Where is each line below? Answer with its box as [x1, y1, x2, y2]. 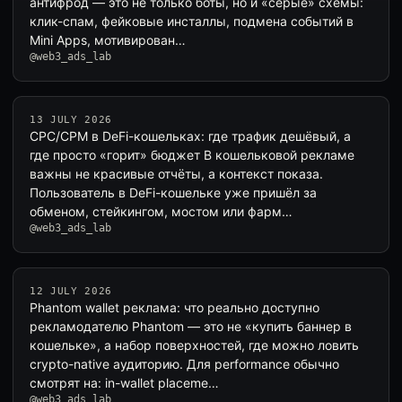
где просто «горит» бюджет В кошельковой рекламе [30, 147, 354, 162]
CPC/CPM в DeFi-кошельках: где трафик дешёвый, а [30, 128, 351, 144]
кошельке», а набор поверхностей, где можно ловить [30, 337, 359, 353]
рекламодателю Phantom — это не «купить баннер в [30, 319, 352, 334]
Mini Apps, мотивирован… [30, 32, 186, 48]
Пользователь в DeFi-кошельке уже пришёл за [30, 185, 317, 200]
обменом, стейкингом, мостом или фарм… [30, 204, 293, 219]
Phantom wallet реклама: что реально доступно [30, 300, 319, 315]
